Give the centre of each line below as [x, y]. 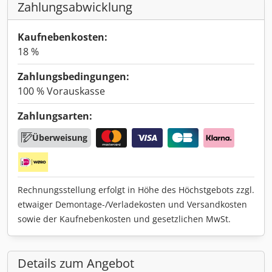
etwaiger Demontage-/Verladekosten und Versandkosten [132, 204]
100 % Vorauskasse [61, 91]
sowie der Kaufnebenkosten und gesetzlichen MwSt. [124, 219]
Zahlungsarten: [55, 116]
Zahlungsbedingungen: [73, 76]
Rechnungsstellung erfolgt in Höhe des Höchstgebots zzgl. [136, 189]
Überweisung [60, 137]
